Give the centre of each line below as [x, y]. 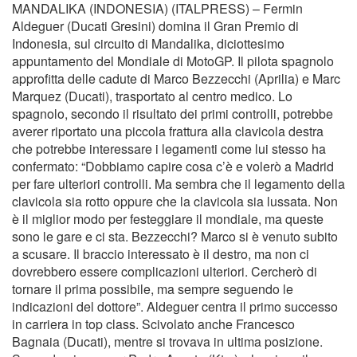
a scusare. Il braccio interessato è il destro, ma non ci [161, 254]
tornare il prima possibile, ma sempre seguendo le [153, 289]
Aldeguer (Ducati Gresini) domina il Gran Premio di [155, 26]
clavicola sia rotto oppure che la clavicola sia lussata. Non [175, 201]
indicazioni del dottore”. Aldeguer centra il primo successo [175, 306]
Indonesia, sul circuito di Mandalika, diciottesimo [148, 43]
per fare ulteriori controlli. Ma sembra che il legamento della [178, 184]
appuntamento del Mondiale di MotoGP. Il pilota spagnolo [173, 61]
